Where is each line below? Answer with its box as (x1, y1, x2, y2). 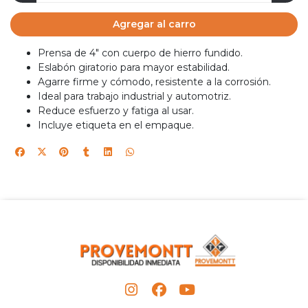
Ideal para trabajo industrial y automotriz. (38, 90, 231, 103)
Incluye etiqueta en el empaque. (38, 119, 194, 132)
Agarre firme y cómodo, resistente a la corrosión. (38, 76, 271, 89)
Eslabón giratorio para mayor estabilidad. (38, 61, 230, 74)
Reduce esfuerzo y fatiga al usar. (38, 104, 194, 118)
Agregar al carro (112, 17, 196, 30)
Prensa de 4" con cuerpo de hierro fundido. (38, 47, 243, 60)
